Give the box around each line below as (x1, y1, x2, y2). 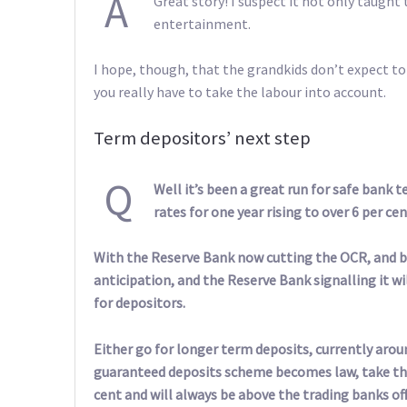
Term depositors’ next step (94, 125, 311, 150)
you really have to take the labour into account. (94, 83, 386, 102)
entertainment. (154, 14, 251, 33)
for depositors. (94, 293, 185, 313)
